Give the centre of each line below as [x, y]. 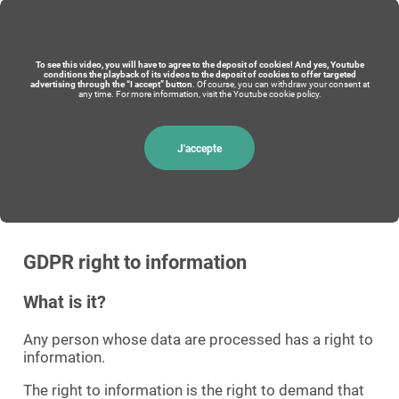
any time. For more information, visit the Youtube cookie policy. [199, 94]
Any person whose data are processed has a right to [198, 339]
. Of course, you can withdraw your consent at [281, 85]
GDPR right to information [135, 262]
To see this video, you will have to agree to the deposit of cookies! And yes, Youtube [199, 65]
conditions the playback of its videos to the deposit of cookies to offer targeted [199, 75]
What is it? [65, 301]
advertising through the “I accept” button [111, 85]
